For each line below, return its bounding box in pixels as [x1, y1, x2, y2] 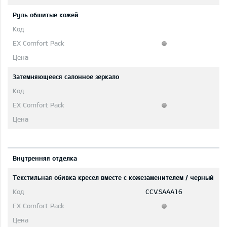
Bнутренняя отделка [13, 154, 77, 163]
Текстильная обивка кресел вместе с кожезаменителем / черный [13, 173, 214, 182]
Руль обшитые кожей [13, 11, 79, 19]
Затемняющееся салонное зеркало [13, 72, 119, 81]
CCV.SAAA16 [145, 187, 182, 196]
